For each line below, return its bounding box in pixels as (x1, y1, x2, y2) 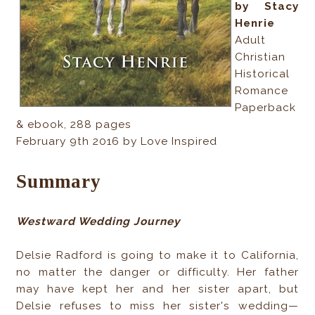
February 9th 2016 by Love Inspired (16, 135, 218, 148)
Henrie (235, 17, 276, 30)
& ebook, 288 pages (16, 118, 132, 131)
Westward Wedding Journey (16, 215, 181, 229)
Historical (235, 67, 290, 81)
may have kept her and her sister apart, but (16, 283, 299, 296)
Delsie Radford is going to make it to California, (16, 249, 299, 262)
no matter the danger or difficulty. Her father (16, 266, 299, 279)
